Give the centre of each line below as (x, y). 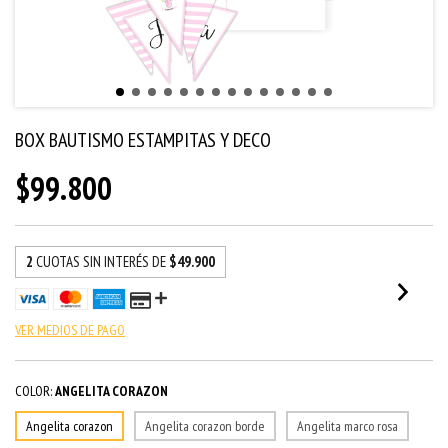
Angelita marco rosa (347, 426)
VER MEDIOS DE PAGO (70, 330)
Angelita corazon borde (205, 426)
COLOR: (33, 391)
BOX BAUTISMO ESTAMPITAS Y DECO (143, 140)
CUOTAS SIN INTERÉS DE (102, 261)
